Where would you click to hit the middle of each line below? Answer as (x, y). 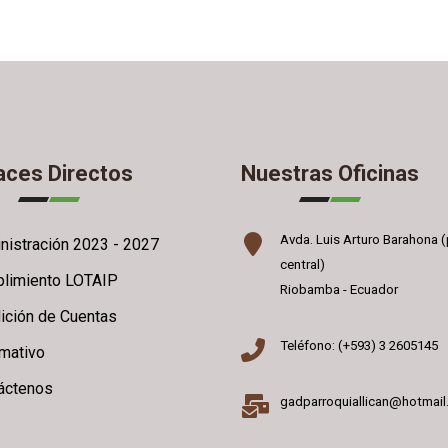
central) (302, 265)
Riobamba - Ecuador (339, 290)
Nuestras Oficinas (330, 174)
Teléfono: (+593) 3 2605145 (359, 346)
